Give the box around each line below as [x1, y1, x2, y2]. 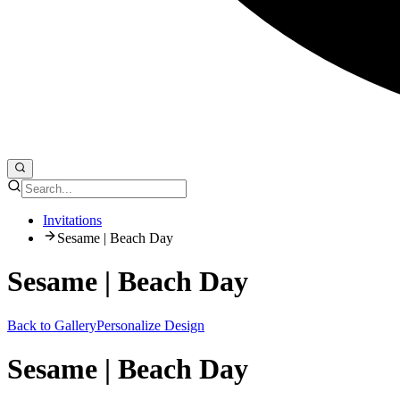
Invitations [43, 212, 102, 228]
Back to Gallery [7, 317, 96, 333]
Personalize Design [96, 317, 204, 333]
